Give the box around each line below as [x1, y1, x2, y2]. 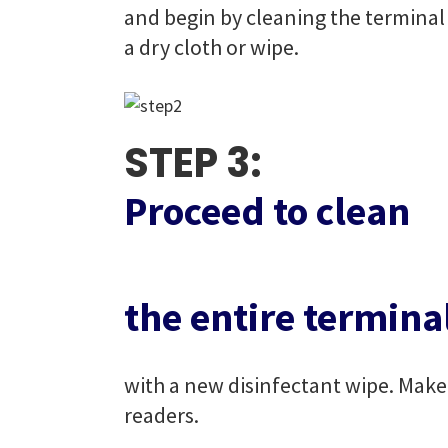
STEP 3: [124, 135, 262, 191]
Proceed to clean [124, 186, 410, 236]
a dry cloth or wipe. [124, 33, 299, 61]
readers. [124, 401, 199, 429]
